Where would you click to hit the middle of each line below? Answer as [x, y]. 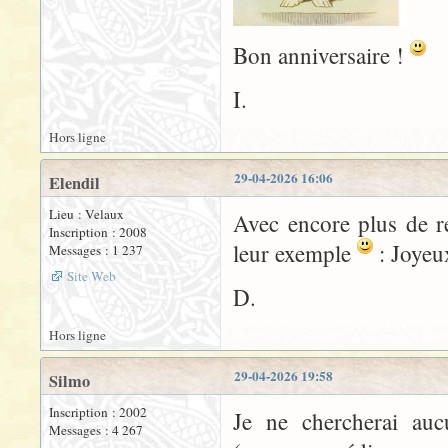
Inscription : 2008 [98, 232]
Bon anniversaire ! [321, 55]
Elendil [74, 183]
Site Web [91, 276]
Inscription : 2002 [98, 412]
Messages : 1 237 [96, 250]
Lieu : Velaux [86, 214]
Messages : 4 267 [96, 430]
